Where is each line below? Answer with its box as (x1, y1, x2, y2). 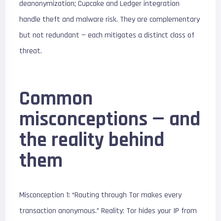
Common (19, 86, 93, 111)
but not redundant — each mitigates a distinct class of (19, 30, 195, 40)
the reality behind (19, 128, 165, 153)
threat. (19, 46, 42, 56)
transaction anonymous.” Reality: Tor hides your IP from (19, 206, 197, 216)
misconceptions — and (19, 107, 201, 132)
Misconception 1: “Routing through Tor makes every (19, 190, 182, 200)
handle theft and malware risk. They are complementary (19, 14, 200, 25)
